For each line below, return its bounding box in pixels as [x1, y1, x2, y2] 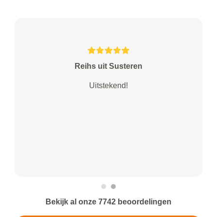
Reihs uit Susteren [75, 62, 142, 71]
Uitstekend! [89, 81, 128, 90]
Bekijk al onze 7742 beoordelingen [46, 198, 171, 206]
